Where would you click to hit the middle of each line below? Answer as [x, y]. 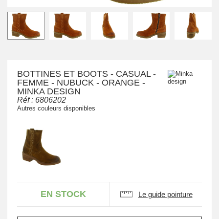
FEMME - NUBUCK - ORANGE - [81, 83]
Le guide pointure [165, 194]
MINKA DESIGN [49, 92]
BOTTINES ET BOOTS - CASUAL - [87, 74]
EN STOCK [63, 194]
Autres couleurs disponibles [56, 109]
